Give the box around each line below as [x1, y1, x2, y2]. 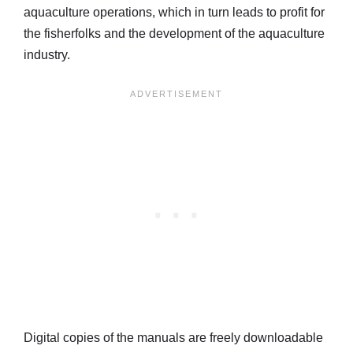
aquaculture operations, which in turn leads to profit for [24, 6, 325, 20]
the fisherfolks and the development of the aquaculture [24, 27, 325, 41]
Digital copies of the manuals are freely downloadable [24, 331, 323, 345]
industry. [24, 48, 70, 62]
